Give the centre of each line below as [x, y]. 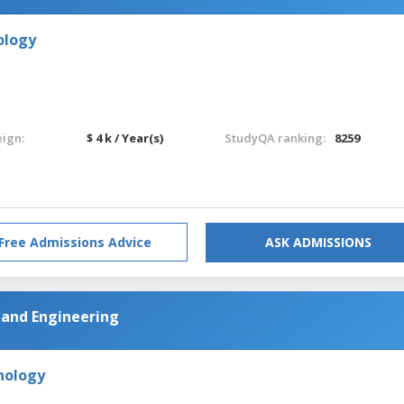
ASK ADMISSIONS [318, 242]
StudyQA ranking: [275, 138]
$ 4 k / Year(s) [125, 138]
